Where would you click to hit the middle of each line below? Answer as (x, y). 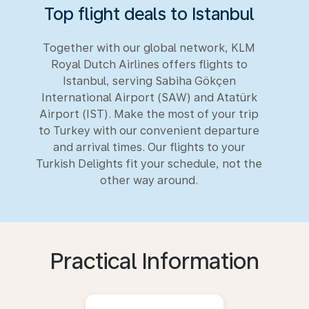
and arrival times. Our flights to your (149, 147)
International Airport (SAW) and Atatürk (149, 98)
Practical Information (154, 261)
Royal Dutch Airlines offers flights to (149, 64)
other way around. (149, 180)
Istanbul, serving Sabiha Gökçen (149, 81)
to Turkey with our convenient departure (149, 131)
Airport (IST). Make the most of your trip (149, 114)
